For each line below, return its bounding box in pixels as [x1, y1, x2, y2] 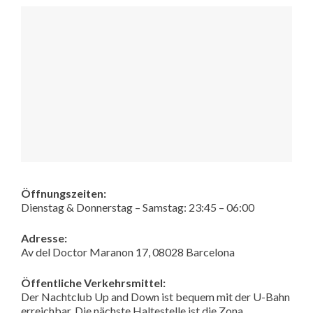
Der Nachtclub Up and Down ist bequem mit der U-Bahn [21, 290, 290, 304]
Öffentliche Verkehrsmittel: [21, 276, 166, 290]
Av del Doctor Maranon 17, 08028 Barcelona [21, 245, 235, 259]
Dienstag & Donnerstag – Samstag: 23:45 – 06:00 [21, 201, 254, 214]
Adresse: [21, 231, 67, 245]
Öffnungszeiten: [21, 187, 106, 201]
